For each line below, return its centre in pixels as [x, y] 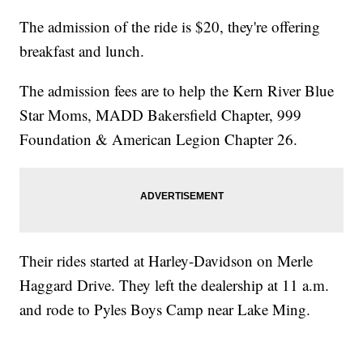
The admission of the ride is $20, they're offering [170, 27]
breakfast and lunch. [82, 51]
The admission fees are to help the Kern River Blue [177, 91]
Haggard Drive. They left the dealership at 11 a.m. [175, 285]
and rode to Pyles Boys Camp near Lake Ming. [165, 310]
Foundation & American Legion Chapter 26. [159, 139]
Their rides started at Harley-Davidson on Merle [167, 261]
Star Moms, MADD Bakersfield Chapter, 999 [161, 115]
